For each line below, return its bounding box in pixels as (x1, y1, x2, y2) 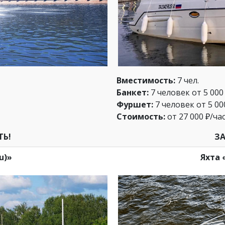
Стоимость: (117, 111, 165, 123)
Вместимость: (117, 75, 175, 86)
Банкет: (117, 87, 149, 98)
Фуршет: (117, 99, 153, 110)
